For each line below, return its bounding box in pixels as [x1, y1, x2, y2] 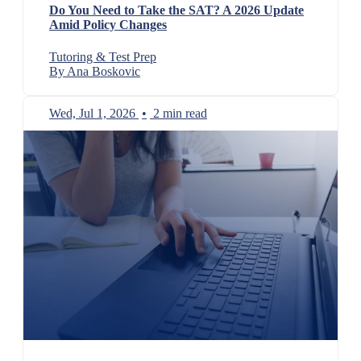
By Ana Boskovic [49, 64, 140, 78]
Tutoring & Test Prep [49, 49, 156, 64]
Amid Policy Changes [49, 18, 167, 32]
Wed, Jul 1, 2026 [49, 106, 135, 120]
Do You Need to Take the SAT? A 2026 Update [49, 3, 304, 18]
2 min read [153, 106, 207, 120]
